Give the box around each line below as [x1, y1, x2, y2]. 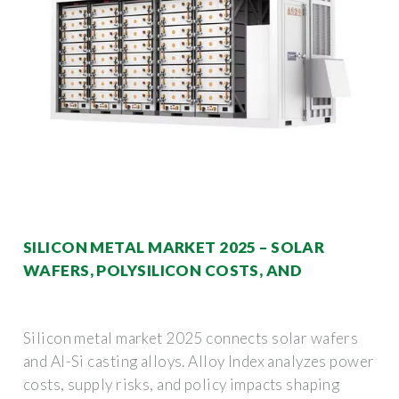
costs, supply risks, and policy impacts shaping [23, 374, 340, 394]
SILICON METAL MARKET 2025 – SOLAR [23, 237, 325, 256]
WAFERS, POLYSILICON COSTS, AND [23, 260, 302, 280]
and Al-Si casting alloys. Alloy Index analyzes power [23, 351, 375, 370]
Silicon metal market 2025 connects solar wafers [23, 328, 359, 347]
